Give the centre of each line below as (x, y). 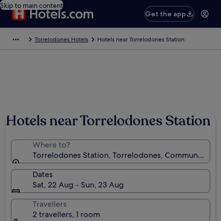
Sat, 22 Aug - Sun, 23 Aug (78, 185)
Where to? (51, 145)
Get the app (166, 14)
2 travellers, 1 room (66, 214)
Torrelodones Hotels (61, 39)
